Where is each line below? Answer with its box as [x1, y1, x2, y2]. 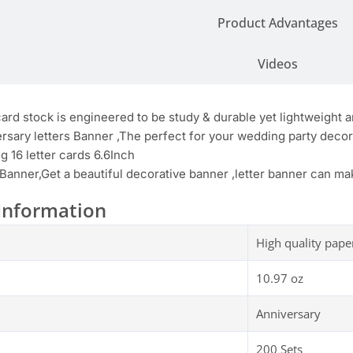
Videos [257, 54, 298, 72]
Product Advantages [217, 13, 338, 32]
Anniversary [256, 306, 321, 322]
